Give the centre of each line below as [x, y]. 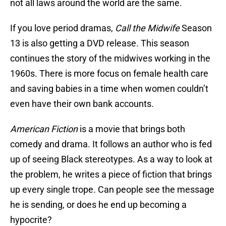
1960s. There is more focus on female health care [109, 74]
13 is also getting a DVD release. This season [100, 43]
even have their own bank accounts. [82, 104]
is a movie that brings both [131, 129]
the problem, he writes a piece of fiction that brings [111, 175]
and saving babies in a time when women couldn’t [109, 89]
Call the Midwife [147, 28]
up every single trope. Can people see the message [112, 190]
